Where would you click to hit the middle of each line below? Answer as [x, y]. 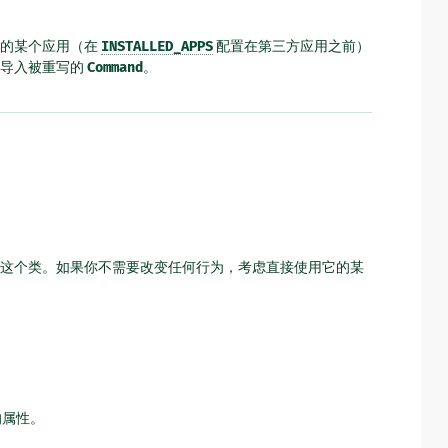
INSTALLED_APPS [157, 47]
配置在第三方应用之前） [291, 46]
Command [115, 68]
